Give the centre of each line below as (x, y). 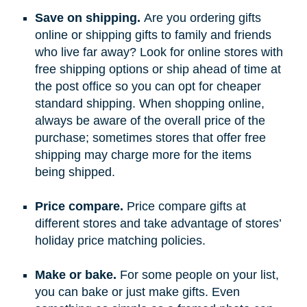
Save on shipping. (89, 17)
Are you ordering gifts (202, 17)
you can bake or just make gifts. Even (137, 292)
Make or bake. (75, 274)
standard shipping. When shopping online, (149, 103)
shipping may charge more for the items (143, 155)
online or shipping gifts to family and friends (153, 35)
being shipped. (75, 172)
